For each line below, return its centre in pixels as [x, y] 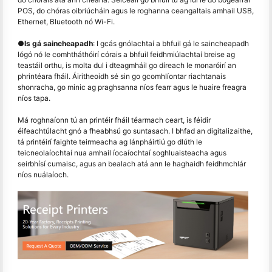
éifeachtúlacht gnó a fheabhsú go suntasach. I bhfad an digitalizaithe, [135, 131]
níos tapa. [34, 98]
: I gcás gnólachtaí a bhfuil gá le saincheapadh [171, 43]
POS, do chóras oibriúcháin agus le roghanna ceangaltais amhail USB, [136, 10]
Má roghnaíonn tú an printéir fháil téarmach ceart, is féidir [114, 120]
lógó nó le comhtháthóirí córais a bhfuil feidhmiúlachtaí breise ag [126, 54]
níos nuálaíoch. [43, 174]
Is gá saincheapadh [59, 43]
